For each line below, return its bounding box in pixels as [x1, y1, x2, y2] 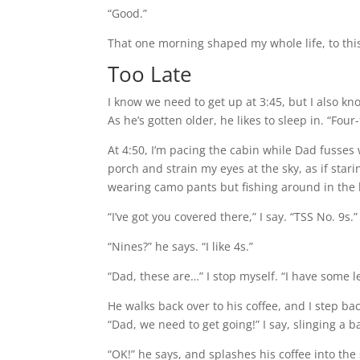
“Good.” [108, 6, 148, 21]
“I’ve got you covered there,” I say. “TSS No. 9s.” [108, 209, 358, 224]
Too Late [108, 59, 193, 88]
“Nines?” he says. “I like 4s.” [108, 239, 254, 254]
